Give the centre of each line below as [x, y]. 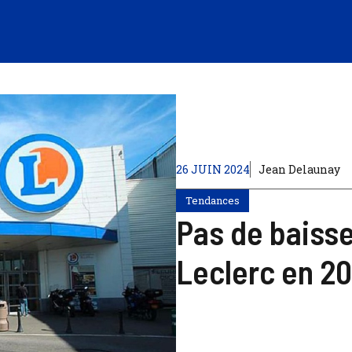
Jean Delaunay [299, 170]
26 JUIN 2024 [213, 170]
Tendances [213, 201]
